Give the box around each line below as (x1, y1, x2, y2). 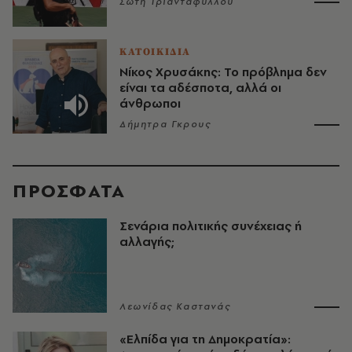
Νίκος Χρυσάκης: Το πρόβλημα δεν (119, 64, 327, 81)
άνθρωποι (119, 95, 181, 112)
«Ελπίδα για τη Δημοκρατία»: (119, 331, 291, 348)
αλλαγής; (119, 233, 174, 251)
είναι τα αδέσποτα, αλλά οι (119, 79, 281, 97)
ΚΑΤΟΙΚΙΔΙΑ (119, 46, 191, 59)
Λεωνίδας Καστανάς (119, 300, 231, 313)
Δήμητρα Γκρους (119, 118, 211, 131)
